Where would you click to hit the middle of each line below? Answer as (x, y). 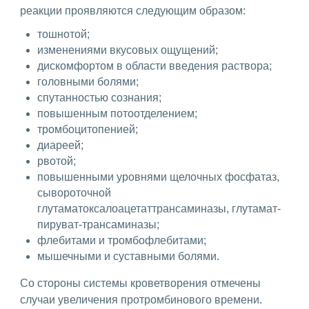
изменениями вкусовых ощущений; (128, 50)
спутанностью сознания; (99, 98)
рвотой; (57, 161)
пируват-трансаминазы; (100, 225)
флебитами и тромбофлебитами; (122, 241)
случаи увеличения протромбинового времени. (141, 300)
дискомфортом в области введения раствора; (154, 66)
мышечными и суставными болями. (130, 257)
